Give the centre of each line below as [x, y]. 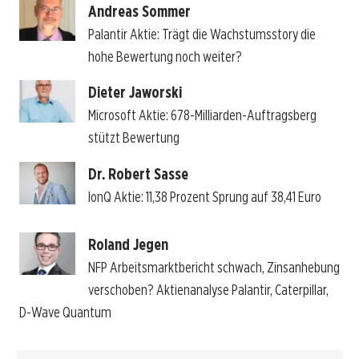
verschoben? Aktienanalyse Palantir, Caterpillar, [208, 290]
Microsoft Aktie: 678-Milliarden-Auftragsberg [202, 115]
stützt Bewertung [133, 138]
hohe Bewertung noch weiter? [165, 56]
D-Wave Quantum [65, 313]
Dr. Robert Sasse [138, 174]
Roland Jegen [128, 245]
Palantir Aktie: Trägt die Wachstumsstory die [202, 34]
